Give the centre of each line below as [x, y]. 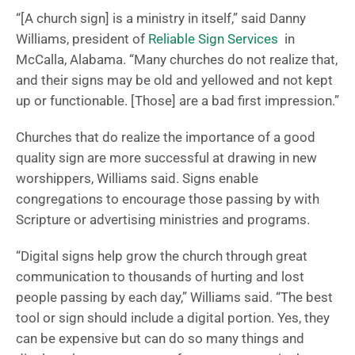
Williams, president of [82, 39]
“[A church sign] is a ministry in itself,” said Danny [161, 18]
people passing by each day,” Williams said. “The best [174, 297]
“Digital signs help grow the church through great [162, 256]
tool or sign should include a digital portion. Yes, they [173, 318]
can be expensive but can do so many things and [160, 338]
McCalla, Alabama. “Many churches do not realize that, [177, 59]
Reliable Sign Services [213, 39]
